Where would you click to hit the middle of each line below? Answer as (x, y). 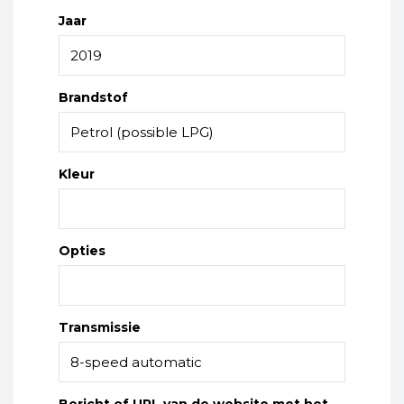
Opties (82, 251)
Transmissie (99, 328)
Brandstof (93, 98)
